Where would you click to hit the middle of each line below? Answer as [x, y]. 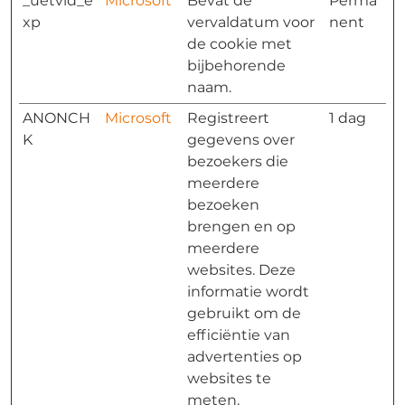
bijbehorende [236, 66]
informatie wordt [248, 292]
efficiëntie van [239, 335]
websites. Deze [241, 270]
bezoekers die [238, 161]
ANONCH [57, 118]
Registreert [228, 118]
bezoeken [223, 205]
